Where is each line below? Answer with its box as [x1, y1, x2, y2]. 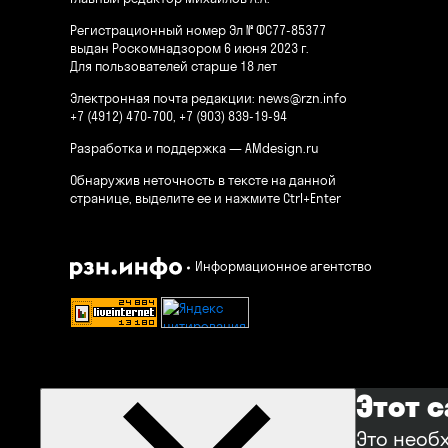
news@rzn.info [258, 90, 347, 106]
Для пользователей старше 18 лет [70, 58, 277, 74]
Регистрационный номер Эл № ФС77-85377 [70, 22, 326, 38]
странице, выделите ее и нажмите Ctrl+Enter [70, 190, 341, 206]
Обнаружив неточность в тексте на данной [70, 172, 336, 188]
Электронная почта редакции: [70, 90, 258, 106]
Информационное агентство [195, 258, 372, 274]
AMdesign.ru [245, 140, 319, 156]
